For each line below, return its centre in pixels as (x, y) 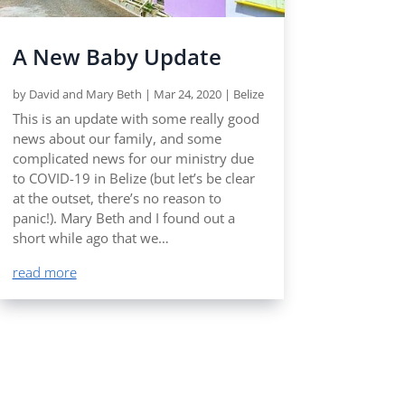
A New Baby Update (117, 57)
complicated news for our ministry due (133, 159)
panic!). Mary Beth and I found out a (123, 218)
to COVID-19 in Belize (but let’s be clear (133, 179)
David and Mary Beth (85, 94)
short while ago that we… (90, 238)
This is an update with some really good (136, 119)
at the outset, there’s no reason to (117, 198)
